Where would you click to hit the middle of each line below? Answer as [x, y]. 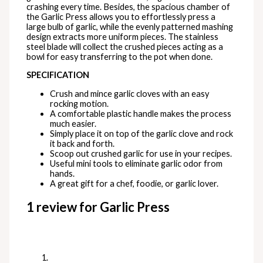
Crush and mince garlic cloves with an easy [130, 94]
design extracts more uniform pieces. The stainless [123, 36]
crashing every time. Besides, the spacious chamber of [129, 6]
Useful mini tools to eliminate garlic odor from [136, 164]
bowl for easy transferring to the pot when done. [120, 56]
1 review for [63, 207]
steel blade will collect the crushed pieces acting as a [125, 46]
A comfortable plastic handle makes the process [141, 114]
